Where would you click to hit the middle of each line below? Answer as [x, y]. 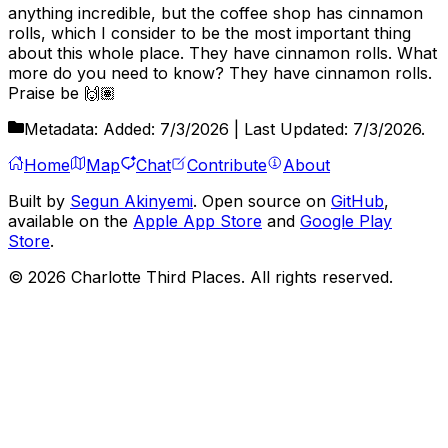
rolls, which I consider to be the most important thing [209, 32]
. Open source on [262, 200]
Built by [36, 200]
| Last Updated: [288, 128]
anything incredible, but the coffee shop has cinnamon [215, 12]
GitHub [357, 200]
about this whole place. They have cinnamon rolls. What [222, 52]
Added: [129, 128]
